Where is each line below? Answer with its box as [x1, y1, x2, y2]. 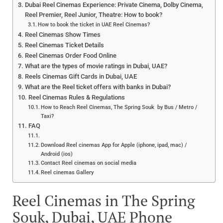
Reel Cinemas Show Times [24, 30, 101, 38]
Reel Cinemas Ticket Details [24, 41, 104, 49]
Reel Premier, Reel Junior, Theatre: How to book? [24, 10, 162, 18]
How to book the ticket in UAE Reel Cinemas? [38, 20, 150, 28]
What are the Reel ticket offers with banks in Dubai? [24, 83, 171, 91]
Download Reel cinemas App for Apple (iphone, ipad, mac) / [41, 141, 187, 148]
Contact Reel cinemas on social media [41, 159, 137, 166]
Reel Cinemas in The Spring [12, 190, 195, 211]
